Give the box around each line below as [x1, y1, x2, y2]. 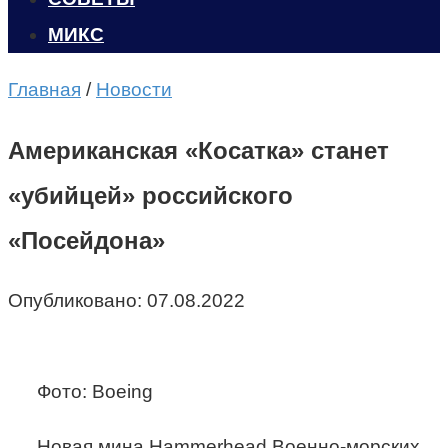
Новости [96, 79, 172, 100]
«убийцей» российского [8, 181, 293, 209]
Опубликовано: [8, 289, 142, 311]
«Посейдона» [8, 226, 165, 254]
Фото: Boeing [36, 380, 153, 402]
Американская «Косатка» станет [8, 136, 389, 164]
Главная [8, 79, 81, 100]
